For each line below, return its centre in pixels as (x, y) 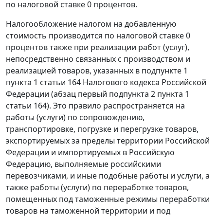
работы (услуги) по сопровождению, (75, 118)
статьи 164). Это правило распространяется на (95, 106)
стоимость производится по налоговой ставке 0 (98, 36)
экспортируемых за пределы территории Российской (108, 141)
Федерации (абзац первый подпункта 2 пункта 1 (98, 94)
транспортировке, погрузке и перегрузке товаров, (102, 129)
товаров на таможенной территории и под (88, 211)
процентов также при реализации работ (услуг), (98, 47)
